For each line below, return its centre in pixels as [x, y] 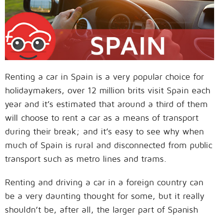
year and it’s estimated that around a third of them [106, 104]
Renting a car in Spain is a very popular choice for [104, 77]
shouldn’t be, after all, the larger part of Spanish [101, 210]
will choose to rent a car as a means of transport [102, 118]
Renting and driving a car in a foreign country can [104, 182]
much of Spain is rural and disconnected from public [109, 145]
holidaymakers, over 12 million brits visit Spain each [108, 90]
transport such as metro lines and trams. [86, 159]
